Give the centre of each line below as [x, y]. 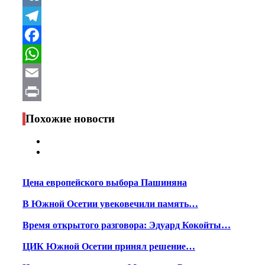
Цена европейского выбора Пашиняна [105, 183]
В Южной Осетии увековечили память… [110, 204]
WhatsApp [44, 72]
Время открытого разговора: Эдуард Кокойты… [127, 225]
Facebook [42, 53]
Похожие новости [70, 118]
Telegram [41, 34]
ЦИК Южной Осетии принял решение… [109, 247]
